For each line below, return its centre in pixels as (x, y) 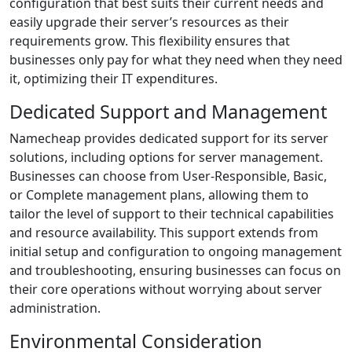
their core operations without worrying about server (166, 289)
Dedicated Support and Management (168, 112)
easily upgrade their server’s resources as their (149, 22)
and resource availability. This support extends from (164, 233)
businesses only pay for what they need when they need (176, 60)
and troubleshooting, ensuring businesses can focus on (175, 270)
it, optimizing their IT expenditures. (114, 79)
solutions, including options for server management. (166, 157)
